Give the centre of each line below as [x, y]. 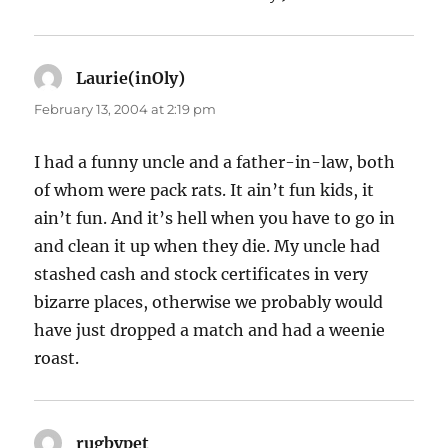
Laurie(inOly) [131, 78]
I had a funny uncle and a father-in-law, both [215, 162]
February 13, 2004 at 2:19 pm [125, 109]
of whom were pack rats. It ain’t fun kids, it [204, 190]
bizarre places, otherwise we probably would [209, 302]
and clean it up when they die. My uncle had [207, 246]
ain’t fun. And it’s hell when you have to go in [215, 218]
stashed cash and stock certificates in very [201, 274]
